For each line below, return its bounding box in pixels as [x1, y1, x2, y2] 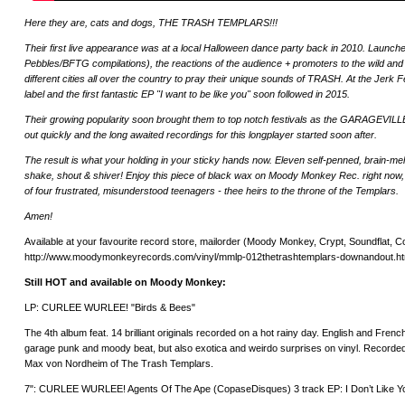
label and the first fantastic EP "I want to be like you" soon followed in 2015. [24, 89, 350, 100]
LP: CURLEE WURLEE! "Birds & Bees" [24, 302, 195, 314]
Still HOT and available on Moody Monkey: [24, 277, 226, 288]
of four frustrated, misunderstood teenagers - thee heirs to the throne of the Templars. [24, 185, 399, 197]
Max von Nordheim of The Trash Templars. [24, 358, 213, 370]
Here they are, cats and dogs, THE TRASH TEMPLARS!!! [24, 17, 278, 29]
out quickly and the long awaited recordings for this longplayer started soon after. [24, 129, 377, 141]
